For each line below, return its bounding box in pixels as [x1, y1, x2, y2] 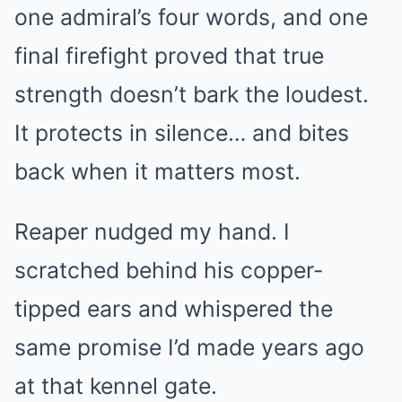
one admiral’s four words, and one [14, 4, 368, 31]
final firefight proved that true [14, 42, 324, 69]
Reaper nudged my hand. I [14, 218, 290, 245]
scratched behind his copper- [14, 257, 323, 284]
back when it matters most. [14, 158, 301, 185]
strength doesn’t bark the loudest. [14, 81, 369, 108]
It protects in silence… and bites [14, 119, 349, 146]
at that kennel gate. [14, 372, 217, 399]
